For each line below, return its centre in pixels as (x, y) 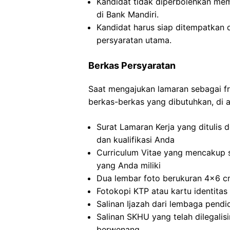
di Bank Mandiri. (128, 14)
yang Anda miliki (129, 165)
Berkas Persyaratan (132, 65)
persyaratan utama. (134, 40)
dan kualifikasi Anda (136, 140)
